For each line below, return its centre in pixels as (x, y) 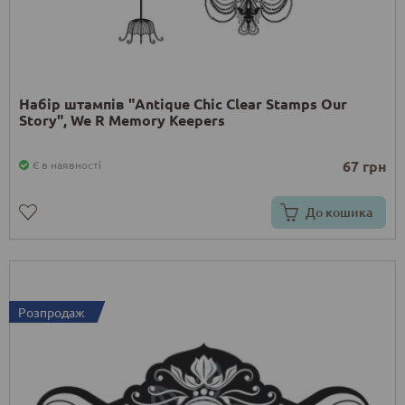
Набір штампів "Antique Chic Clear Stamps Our (183, 103)
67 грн (364, 165)
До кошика (339, 212)
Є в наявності (67, 164)
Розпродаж (52, 311)
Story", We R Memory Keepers (122, 119)
